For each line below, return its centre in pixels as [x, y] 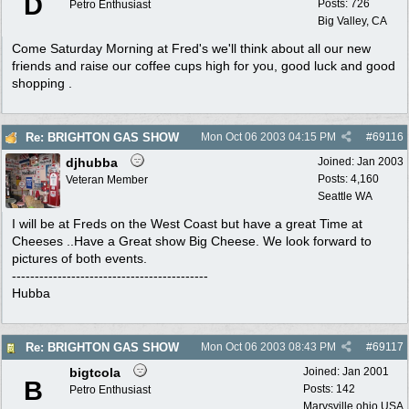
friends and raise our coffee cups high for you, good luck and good [204, 66]
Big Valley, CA [352, 21]
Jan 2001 [366, 372]
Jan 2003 [380, 162]
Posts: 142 [329, 389]
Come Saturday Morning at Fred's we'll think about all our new [191, 48]
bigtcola [95, 372]
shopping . [44, 83]
